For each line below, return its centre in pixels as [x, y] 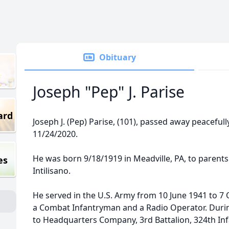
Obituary [118, 57]
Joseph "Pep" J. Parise [109, 92]
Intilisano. [52, 171]
